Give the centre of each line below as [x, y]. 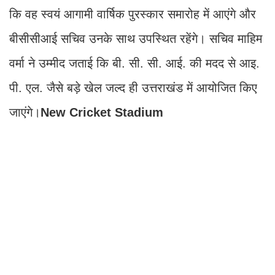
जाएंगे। [25, 113]
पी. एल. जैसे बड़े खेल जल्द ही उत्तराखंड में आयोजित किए [133, 88]
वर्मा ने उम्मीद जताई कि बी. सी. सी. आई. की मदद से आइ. [134, 64]
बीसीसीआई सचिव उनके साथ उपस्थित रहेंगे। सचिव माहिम [136, 39]
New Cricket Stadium [102, 113]
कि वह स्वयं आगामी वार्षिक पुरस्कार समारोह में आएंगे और [133, 14]
